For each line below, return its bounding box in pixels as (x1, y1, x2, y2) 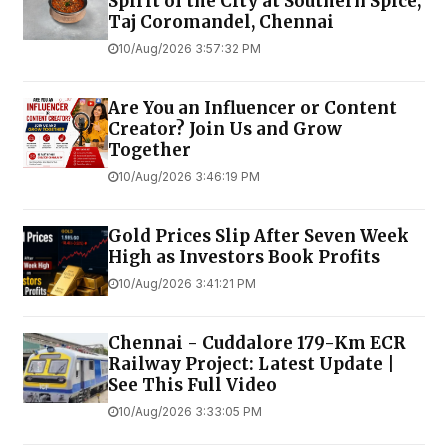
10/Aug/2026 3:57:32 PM (118, 41, 261, 57)
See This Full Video (108, 374, 277, 397)
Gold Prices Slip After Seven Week (108, 225, 409, 248)
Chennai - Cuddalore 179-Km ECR (108, 332, 406, 355)
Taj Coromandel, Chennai (108, 11, 334, 34)
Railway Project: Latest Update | (108, 353, 395, 376)
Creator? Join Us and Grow (108, 118, 342, 141)
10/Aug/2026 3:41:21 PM (118, 276, 256, 292)
